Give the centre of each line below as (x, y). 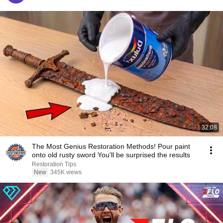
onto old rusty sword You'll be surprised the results (111, 155)
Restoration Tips (54, 164)
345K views (66, 172)
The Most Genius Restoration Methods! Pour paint (111, 146)
